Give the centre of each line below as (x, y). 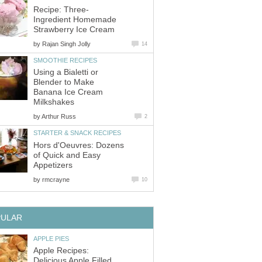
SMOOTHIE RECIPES (65, 60)
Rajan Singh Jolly (66, 44)
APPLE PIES (51, 238)
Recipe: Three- (61, 9)
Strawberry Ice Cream (74, 29)
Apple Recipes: (61, 251)
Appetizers (53, 165)
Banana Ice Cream (68, 92)
